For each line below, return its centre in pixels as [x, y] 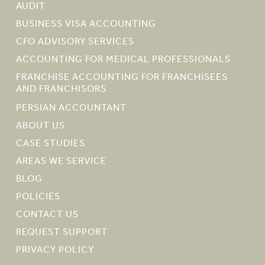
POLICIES [38, 196]
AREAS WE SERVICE [61, 161]
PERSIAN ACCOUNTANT [71, 108]
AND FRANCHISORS [61, 89]
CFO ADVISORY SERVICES [75, 41]
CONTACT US [47, 214]
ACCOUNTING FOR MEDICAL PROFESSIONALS [123, 59]
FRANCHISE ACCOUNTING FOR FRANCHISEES [122, 77]
